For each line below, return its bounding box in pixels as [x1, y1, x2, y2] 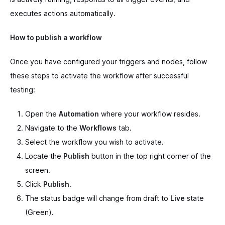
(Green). [25, 207, 54, 216]
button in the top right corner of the [89, 151, 211, 160]
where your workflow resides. [99, 109, 200, 118]
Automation [59, 109, 99, 118]
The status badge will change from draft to [25, 193, 170, 202]
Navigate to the [25, 123, 79, 132]
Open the [25, 109, 59, 118]
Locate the [25, 151, 63, 160]
